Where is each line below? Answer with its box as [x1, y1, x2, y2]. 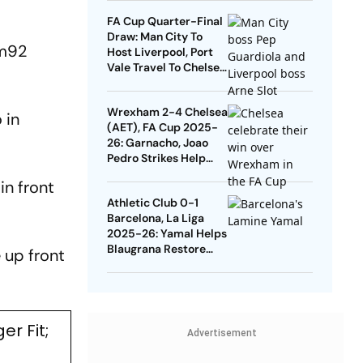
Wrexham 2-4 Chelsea [106, 105, 228, 120]
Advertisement [186, 327, 257, 340]
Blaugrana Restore [106, 241, 206, 257]
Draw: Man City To [106, 29, 203, 45]
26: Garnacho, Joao [106, 135, 208, 151]
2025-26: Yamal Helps [106, 226, 227, 241]
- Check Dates [106, 75, 184, 91]
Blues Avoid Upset [106, 166, 203, 181]
